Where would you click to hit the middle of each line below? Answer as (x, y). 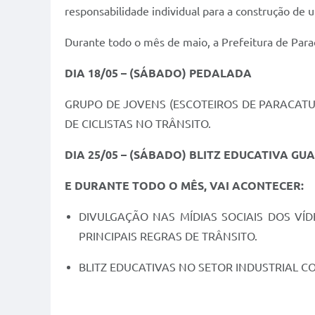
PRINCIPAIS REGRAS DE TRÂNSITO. (169, 237)
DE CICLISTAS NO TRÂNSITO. (138, 124)
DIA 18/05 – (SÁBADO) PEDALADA (158, 73)
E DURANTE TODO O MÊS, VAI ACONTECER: (184, 186)
